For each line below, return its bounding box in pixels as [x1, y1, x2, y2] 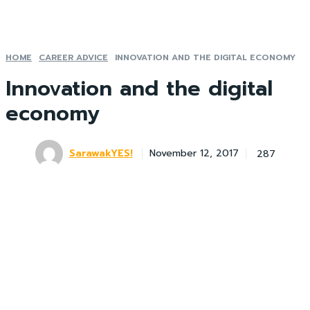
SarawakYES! [69, 146, 133, 161]
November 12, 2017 [149, 146, 239, 161]
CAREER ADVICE [39, 51, 108, 64]
